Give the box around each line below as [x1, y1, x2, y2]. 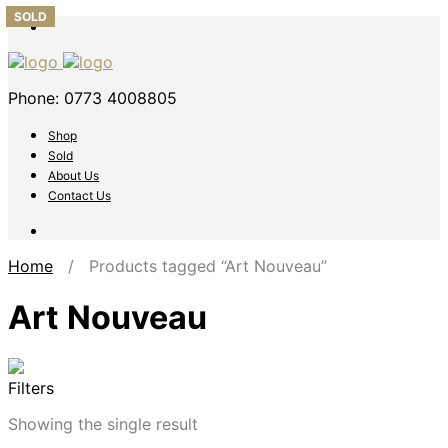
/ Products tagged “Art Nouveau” [53, 256, 327, 276]
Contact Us [48, 188, 111, 203]
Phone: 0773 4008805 [8, 88, 177, 108]
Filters [8, 378, 54, 399]
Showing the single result [8, 414, 198, 435]
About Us [48, 168, 99, 183]
